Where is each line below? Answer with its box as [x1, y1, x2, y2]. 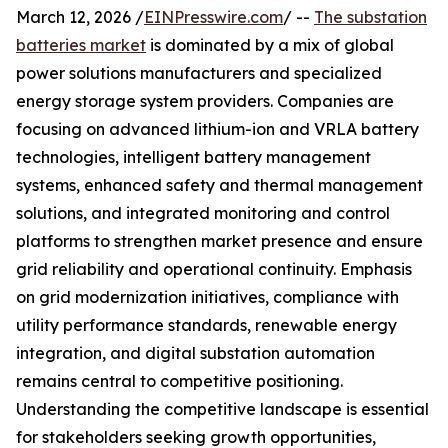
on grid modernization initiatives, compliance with [16, 287, 399, 308]
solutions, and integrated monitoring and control [16, 203, 390, 224]
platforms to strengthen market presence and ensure [16, 231, 423, 252]
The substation [314, 7, 427, 28]
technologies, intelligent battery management [16, 147, 371, 168]
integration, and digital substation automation [16, 343, 375, 364]
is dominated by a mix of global [146, 35, 394, 56]
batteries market [16, 35, 146, 56]
